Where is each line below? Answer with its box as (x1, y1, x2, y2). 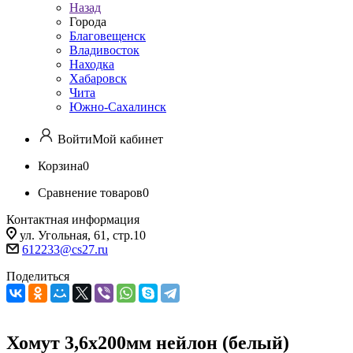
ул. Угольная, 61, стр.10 (20, 229, 146, 242)
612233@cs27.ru (22, 243, 108, 256)
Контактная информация (6, 213, 139, 226)
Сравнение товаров (38, 186, 143, 199)
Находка (69, 58, 114, 71)
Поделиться (6, 269, 69, 283)
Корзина (38, 159, 83, 173)
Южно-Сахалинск (69, 100, 166, 113)
